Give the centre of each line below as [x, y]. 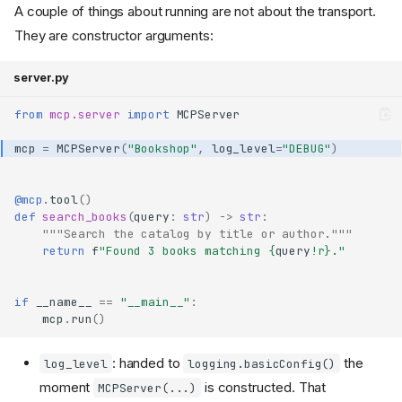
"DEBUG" [307, 149]
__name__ [64, 302]
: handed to [148, 363]
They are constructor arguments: [114, 35]
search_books [85, 217]
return [64, 251]
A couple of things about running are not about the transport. [195, 11]
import [148, 115]
